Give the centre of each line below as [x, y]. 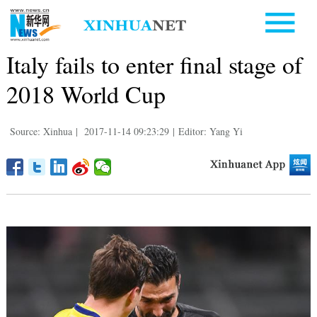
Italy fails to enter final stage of [154, 64]
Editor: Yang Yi [210, 131]
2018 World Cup [86, 94]
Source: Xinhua [41, 131]
